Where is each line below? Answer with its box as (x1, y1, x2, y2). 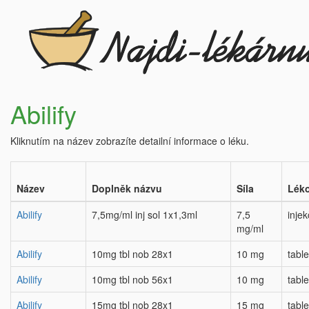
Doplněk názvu (92, 181, 162, 195)
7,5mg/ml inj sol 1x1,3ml (92, 208, 197, 221)
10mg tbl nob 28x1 (92, 247, 173, 261)
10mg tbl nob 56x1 (92, 272, 173, 286)
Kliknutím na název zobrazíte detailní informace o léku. (10, 134, 249, 148)
